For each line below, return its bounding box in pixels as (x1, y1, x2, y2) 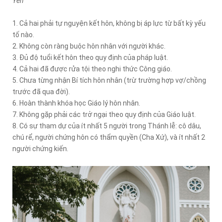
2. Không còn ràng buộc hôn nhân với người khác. (12, 42, 166, 50)
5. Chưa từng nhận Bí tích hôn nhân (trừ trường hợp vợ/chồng (12, 76, 206, 84)
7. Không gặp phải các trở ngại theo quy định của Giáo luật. (12, 111, 196, 118)
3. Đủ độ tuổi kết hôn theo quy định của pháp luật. (12, 54, 168, 61)
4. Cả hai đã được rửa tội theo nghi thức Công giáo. (12, 65, 172, 73)
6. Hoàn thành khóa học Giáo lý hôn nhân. (12, 99, 140, 107)
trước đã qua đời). (12, 88, 70, 96)
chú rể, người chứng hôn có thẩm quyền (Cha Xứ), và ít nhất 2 (12, 133, 205, 141)
